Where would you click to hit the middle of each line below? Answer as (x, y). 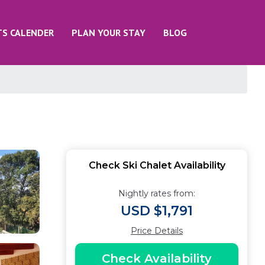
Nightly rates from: (157, 193)
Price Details (157, 231)
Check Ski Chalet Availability (157, 165)
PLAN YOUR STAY (109, 33)
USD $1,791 (157, 211)
